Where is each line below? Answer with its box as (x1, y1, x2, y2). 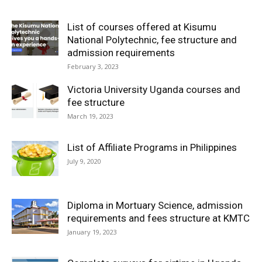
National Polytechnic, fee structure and (67, 34, 237, 46)
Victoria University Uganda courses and (67, 84, 240, 96)
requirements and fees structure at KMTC (67, 212, 250, 225)
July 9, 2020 (67, 157, 101, 166)
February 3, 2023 (67, 62, 119, 71)
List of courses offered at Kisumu (67, 21, 216, 33)
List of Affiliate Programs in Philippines (67, 142, 237, 154)
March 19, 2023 (67, 112, 113, 121)
